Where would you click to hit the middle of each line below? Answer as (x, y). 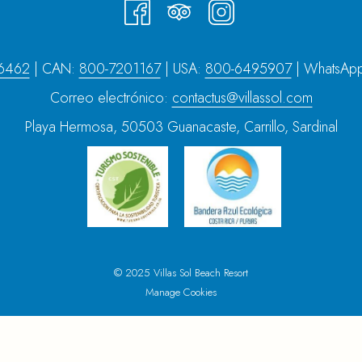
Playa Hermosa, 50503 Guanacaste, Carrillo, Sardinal (181, 127)
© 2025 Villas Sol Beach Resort (181, 273)
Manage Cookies (181, 292)
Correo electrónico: (111, 98)
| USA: (183, 69)
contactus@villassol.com (242, 98)
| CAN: (54, 69)
